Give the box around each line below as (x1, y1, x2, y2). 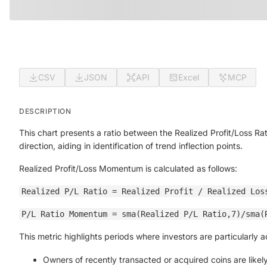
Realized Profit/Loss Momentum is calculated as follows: (19, 163, 237, 173)
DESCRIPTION (19, 107, 72, 116)
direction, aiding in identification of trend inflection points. (19, 141, 243, 151)
